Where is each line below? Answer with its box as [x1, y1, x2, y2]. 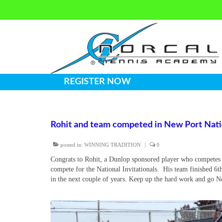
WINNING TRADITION [84, 142, 141, 148]
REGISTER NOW [63, 77, 131, 87]
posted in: [59, 142, 84, 148]
